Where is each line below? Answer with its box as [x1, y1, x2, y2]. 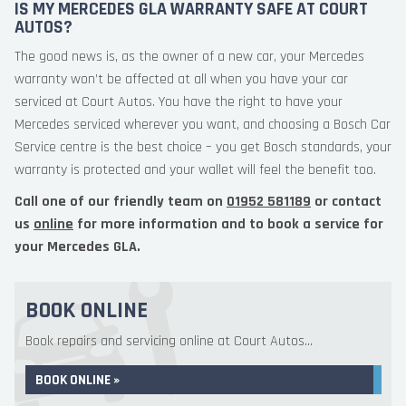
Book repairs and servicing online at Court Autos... [25, 332, 313, 351]
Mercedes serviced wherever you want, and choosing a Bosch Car [14, 115, 391, 134]
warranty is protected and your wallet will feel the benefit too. [14, 160, 376, 179]
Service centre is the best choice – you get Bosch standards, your [14, 138, 391, 157]
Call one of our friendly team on [14, 192, 227, 211]
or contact [311, 192, 382, 211]
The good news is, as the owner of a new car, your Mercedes [14, 47, 364, 66]
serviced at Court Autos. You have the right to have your [14, 92, 343, 111]
